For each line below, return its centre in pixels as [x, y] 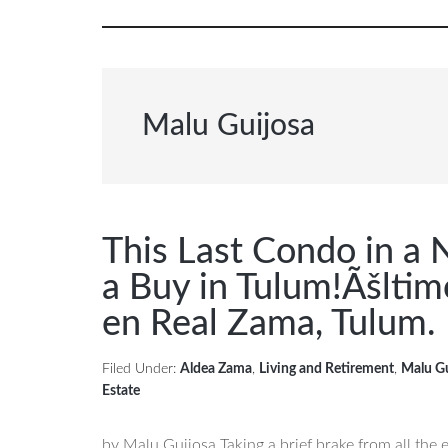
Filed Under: [141, 369]
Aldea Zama [216, 369]
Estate [121, 391]
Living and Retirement [326, 369]
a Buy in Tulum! [222, 288]
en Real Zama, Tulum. [269, 324]
